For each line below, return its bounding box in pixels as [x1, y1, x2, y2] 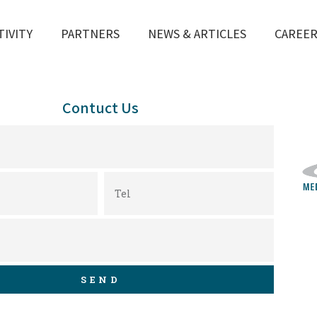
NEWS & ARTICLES [148, 25, 246, 42]
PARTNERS [61, 25, 120, 42]
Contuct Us [62, 98, 139, 117]
